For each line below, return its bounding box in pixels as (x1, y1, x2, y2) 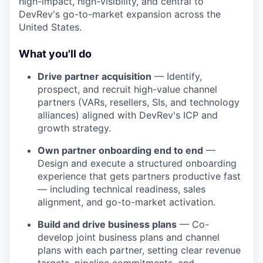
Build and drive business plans (38, 218, 177, 230)
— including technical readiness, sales (38, 183, 205, 195)
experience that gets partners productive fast (38, 170, 241, 182)
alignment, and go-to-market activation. (38, 196, 215, 208)
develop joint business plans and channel (38, 231, 220, 243)
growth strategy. (38, 122, 111, 134)
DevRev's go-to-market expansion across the (19, 8, 221, 20)
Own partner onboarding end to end (38, 144, 203, 156)
